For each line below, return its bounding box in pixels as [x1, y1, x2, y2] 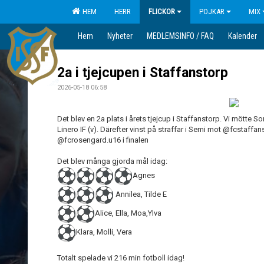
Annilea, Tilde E [114, 190, 167, 199]
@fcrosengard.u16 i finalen [57, 136, 148, 144]
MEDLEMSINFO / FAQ [147, 31, 214, 41]
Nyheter [107, 31, 133, 41]
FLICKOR [148, 7, 175, 16]
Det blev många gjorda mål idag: [57, 157, 167, 166]
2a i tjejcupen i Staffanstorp [57, 65, 228, 81]
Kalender [228, 31, 257, 41]
